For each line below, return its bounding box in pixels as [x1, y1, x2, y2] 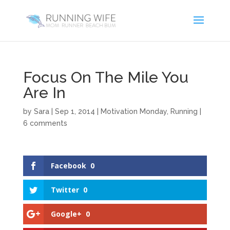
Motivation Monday [100, 107, 167, 116]
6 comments [23, 119, 67, 127]
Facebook [50, 161, 86, 170]
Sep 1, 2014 [54, 107, 95, 116]
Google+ [50, 209, 82, 219]
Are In [23, 84, 66, 102]
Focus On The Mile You [23, 68, 188, 86]
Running [170, 107, 198, 116]
